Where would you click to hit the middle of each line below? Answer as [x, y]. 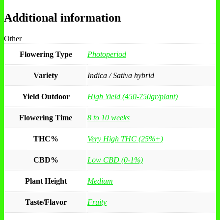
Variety [46, 76]
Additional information [62, 18]
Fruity [97, 202]
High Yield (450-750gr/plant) [133, 97]
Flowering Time [46, 118]
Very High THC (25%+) [125, 139]
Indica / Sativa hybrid [121, 76]
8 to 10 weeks [109, 118]
